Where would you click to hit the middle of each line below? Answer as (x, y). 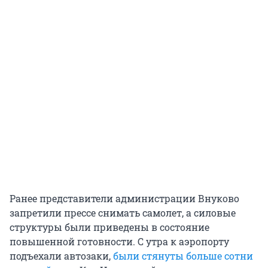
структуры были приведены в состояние (109, 227)
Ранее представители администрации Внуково (124, 198)
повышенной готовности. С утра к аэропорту (119, 241)
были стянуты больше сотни (183, 255)
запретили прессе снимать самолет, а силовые (123, 212)
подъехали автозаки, (61, 255)
